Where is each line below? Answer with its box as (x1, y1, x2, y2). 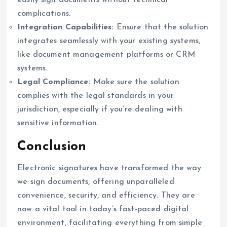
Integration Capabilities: (17, 23, 114, 32)
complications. (17, 10, 71, 18)
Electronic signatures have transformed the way (17, 164, 202, 172)
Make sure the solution (90, 78, 179, 87)
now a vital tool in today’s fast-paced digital (17, 205, 189, 213)
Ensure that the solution (113, 23, 209, 32)
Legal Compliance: (17, 78, 91, 87)
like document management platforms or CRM (17, 51, 195, 59)
